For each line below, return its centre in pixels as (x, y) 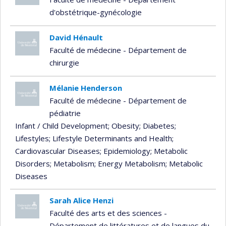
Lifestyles (32, 138)
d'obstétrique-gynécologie (95, 12)
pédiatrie (65, 113)
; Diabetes (157, 125)
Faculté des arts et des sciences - (108, 213)
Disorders (33, 163)
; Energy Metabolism (130, 163)
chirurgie (64, 62)
